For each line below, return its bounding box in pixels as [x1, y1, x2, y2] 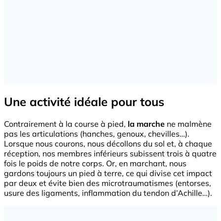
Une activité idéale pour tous [4, 94, 164, 109]
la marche [128, 118, 165, 129]
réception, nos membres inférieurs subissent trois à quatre [4, 148, 217, 158]
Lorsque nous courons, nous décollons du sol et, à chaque [4, 138, 212, 148]
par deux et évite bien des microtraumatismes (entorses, [4, 178, 211, 188]
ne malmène [165, 118, 212, 129]
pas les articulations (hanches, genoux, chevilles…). [4, 128, 189, 139]
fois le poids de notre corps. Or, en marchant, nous [4, 158, 186, 168]
